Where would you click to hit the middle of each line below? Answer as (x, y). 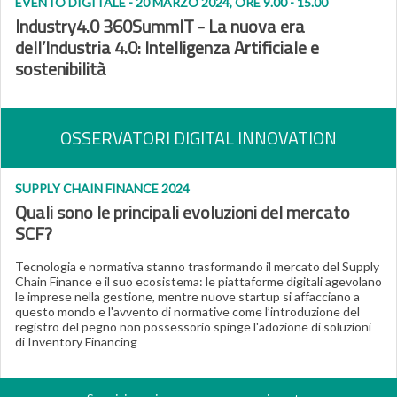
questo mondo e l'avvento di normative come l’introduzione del (187, 311)
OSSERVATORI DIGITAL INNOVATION (198, 138)
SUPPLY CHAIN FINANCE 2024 (102, 188)
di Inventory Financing (76, 342)
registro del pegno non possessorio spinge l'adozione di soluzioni (193, 327)
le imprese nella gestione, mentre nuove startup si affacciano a (187, 296)
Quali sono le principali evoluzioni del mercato (183, 212)
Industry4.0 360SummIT (105, 26)
